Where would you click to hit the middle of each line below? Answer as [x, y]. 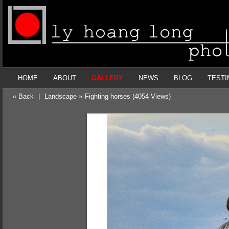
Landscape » [63, 96]
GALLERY [107, 78]
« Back [23, 96]
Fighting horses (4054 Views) [128, 96]
